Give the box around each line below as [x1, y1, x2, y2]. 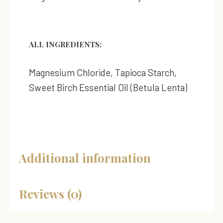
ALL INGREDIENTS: [28, 39, 102, 49]
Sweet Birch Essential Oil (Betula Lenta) [28, 81, 187, 93]
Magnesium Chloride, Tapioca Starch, [28, 66, 177, 78]
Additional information [18, 149, 151, 166]
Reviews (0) [18, 185, 82, 202]
